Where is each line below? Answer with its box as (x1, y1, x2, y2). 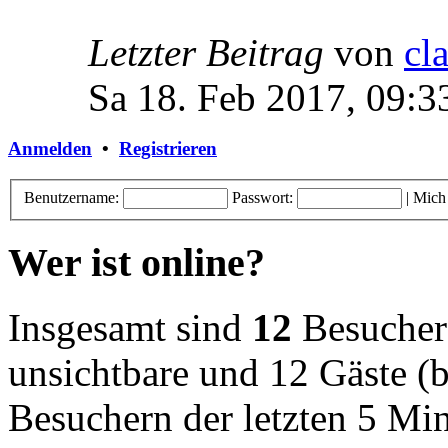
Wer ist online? (8, 240, 265, 286)
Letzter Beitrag (88, 30, 334, 74)
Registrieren (119, 138, 217, 160)
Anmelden (8, 138, 92, 160)
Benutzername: (24, 188, 119, 206)
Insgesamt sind (8, 306, 252, 350)
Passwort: (232, 188, 293, 206)
